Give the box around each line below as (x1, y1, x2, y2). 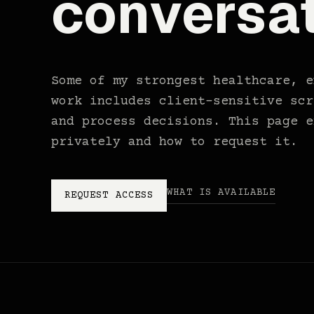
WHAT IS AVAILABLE (167, 187, 276, 199)
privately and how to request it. (50, 135, 298, 150)
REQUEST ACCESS (64, 190, 154, 202)
